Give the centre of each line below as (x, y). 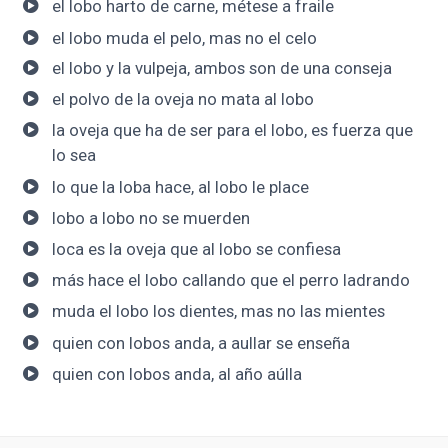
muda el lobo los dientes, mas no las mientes (218, 311)
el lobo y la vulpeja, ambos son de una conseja (221, 68)
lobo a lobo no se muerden (150, 217)
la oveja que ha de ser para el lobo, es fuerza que (232, 130)
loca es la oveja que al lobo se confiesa (196, 248)
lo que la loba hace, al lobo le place (180, 186)
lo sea (73, 155)
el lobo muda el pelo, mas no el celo (184, 37)
